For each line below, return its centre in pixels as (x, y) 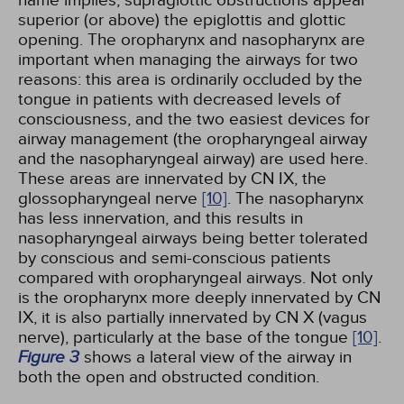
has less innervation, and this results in (161, 218)
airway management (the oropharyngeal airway (193, 138)
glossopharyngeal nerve (110, 198)
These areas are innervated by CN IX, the (172, 178)
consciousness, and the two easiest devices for (194, 119)
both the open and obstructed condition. (169, 376)
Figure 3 (49, 356)
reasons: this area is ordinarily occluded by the (190, 79)
